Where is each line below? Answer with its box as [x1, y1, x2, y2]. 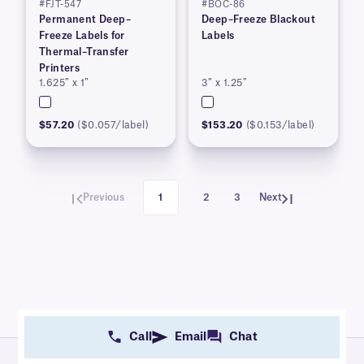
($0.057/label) [77, 120, 149, 131]
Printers [39, 63, 80, 74]
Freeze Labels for [39, 31, 125, 41]
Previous [82, 193, 124, 203]
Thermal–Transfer [39, 47, 129, 58]
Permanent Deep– [39, 15, 131, 25]
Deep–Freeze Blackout [201, 15, 315, 25]
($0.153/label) [245, 120, 315, 131]
